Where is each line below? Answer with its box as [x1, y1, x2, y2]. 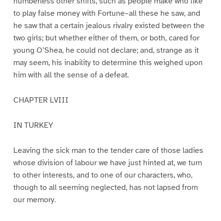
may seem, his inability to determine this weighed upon [13, 58, 203, 68]
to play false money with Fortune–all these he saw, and [13, 8, 200, 19]
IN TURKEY [13, 120, 53, 130]
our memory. [13, 194, 56, 205]
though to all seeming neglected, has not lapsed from [13, 182, 198, 192]
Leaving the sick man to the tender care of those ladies [13, 145, 203, 155]
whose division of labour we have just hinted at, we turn [13, 157, 202, 168]
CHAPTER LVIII [13, 95, 69, 106]
